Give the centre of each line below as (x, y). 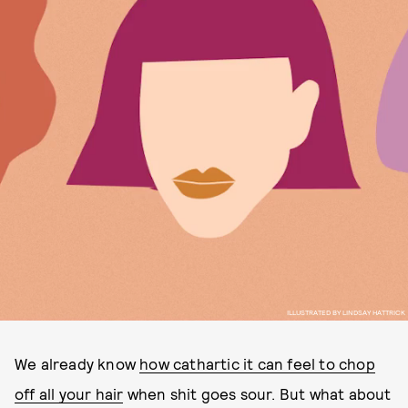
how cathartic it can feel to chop (257, 363)
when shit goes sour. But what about (257, 393)
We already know (77, 363)
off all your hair (69, 393)
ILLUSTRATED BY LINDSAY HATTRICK (346, 312)
